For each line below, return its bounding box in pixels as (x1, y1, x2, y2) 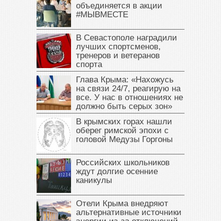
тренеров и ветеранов (76, 50, 160, 60)
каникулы (76, 175, 112, 185)
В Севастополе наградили (76, 33, 177, 42)
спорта (76, 59, 102, 69)
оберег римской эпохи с (76, 125, 169, 135)
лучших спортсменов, (76, 41, 161, 51)
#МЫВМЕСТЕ (76, 9, 128, 19)
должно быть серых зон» (76, 101, 172, 111)
